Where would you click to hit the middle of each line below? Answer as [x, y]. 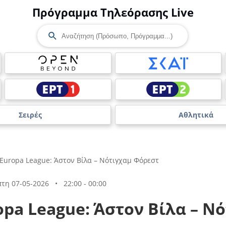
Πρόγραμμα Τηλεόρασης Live [113, 12]
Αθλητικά [196, 115]
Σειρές [30, 115]
